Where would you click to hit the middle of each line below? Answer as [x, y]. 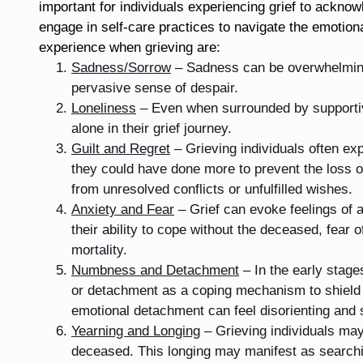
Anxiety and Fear [123, 209]
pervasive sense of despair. [155, 88]
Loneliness [104, 108]
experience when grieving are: [130, 47]
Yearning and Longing [136, 331]
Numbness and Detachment [155, 270]
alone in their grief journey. [152, 128]
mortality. [99, 250]
